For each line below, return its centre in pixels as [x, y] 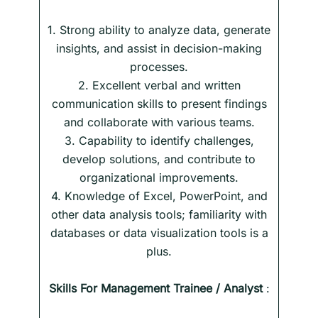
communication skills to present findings [159, 103]
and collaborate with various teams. [159, 122]
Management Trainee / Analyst [181, 288]
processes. [159, 66]
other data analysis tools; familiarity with [159, 214]
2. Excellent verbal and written [159, 85]
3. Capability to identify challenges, [159, 140]
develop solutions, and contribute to [159, 159]
